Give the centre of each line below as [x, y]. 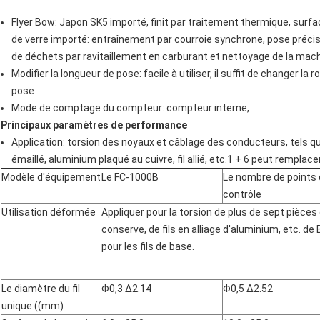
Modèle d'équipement [51, 177]
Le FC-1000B [130, 177]
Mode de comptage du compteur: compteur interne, [130, 108]
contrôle [242, 195]
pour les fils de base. [148, 247]
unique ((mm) [32, 306]
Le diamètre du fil [41, 289]
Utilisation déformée [49, 212]
